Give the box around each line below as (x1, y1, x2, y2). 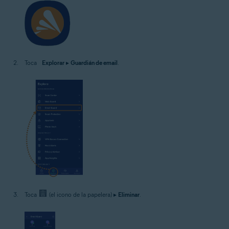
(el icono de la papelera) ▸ (48, 191, 119, 199)
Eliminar (118, 191, 140, 199)
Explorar (42, 58, 64, 66)
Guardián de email (71, 58, 118, 66)
